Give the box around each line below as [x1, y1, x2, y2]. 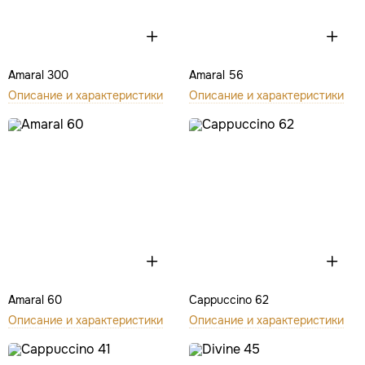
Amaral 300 [8, 67, 68, 82]
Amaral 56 [188, 67, 244, 82]
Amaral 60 [8, 292, 62, 307]
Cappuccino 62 [188, 292, 269, 307]
